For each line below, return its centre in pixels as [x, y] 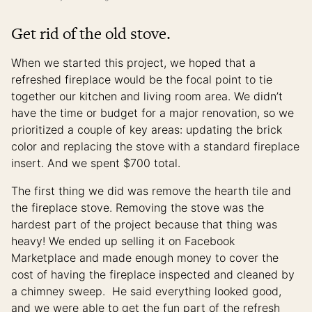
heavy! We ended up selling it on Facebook [123, 241]
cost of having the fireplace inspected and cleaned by [153, 275]
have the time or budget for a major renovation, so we [153, 113]
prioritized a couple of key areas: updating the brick [147, 130]
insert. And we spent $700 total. [96, 163]
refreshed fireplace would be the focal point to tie [142, 80]
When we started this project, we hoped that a [133, 63]
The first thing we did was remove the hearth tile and [151, 191]
